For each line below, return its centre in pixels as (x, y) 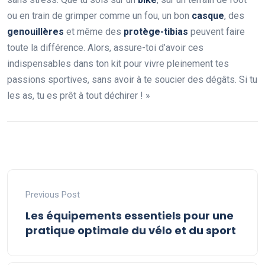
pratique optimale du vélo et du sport (131, 231)
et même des (94, 32)
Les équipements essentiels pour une (130, 216)
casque (208, 16)
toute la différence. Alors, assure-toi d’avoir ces (105, 48)
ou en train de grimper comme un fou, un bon (99, 16)
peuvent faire (216, 32)
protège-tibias (156, 32)
